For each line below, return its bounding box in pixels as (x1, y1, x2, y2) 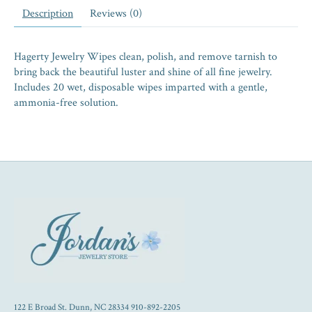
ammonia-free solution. (14, 95, 118, 111)
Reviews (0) (90, 6, 142, 22)
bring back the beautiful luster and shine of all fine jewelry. (14, 65, 272, 80)
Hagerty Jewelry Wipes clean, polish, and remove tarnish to (14, 49, 277, 65)
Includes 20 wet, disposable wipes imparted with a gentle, (14, 80, 267, 95)
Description (22, 6, 73, 22)
